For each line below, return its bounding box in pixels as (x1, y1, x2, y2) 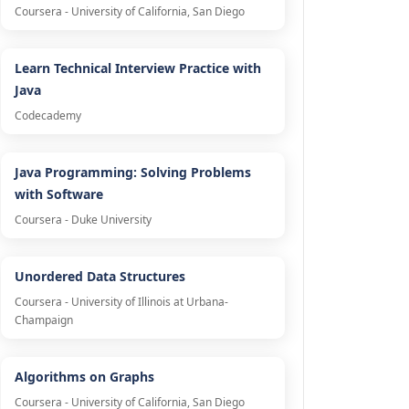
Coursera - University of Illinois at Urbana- (14, 294, 228, 310)
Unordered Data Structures (14, 267, 185, 286)
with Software (14, 185, 103, 204)
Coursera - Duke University (14, 212, 152, 228)
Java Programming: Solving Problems (14, 163, 251, 182)
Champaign (14, 312, 73, 329)
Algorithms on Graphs (14, 368, 154, 386)
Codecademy (14, 108, 81, 124)
